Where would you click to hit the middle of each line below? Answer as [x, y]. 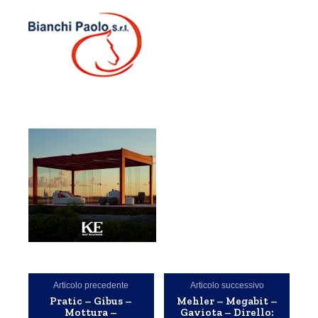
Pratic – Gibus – [91, 301]
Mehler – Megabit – [227, 301]
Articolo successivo [227, 285]
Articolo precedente [91, 285]
